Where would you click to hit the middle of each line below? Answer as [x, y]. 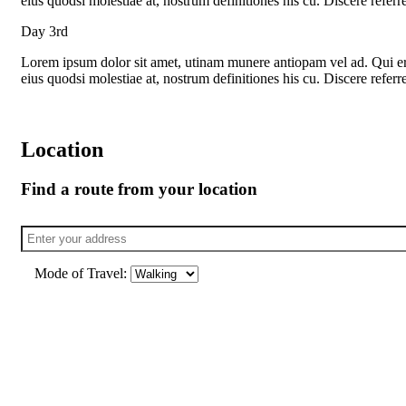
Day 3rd [44, 31]
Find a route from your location [139, 189]
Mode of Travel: [82, 274]
